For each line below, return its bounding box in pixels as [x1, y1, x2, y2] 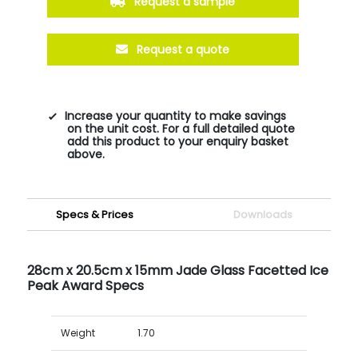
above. [66, 145, 105, 162]
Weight [60, 325, 95, 340]
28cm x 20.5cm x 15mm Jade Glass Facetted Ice [26, 261, 328, 280]
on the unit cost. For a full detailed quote [66, 120, 295, 137]
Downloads [233, 206, 293, 222]
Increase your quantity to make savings [64, 107, 286, 124]
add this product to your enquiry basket [66, 133, 288, 149]
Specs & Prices [56, 206, 134, 222]
